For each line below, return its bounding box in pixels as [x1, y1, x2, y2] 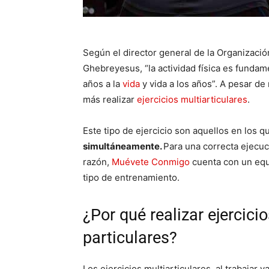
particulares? [83, 228, 177, 248]
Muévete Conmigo [112, 156, 190, 168]
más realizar [83, 94, 137, 106]
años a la [83, 78, 122, 90]
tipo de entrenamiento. [83, 172, 180, 184]
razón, [83, 156, 112, 168]
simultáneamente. [83, 141, 163, 153]
